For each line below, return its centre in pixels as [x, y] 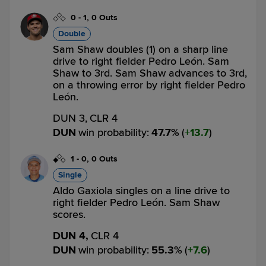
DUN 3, [70, 118]
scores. [69, 214]
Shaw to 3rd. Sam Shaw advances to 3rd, [150, 73]
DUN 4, [71, 236]
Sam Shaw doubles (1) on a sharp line [140, 49]
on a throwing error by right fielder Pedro [149, 85]
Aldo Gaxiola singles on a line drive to [141, 191]
